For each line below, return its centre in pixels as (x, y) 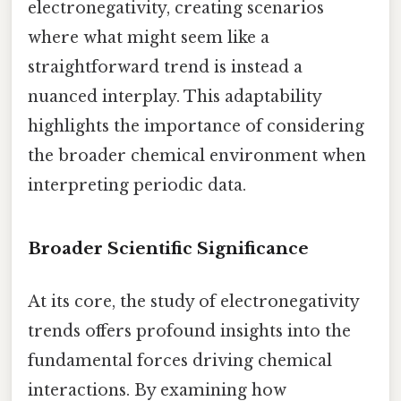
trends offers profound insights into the (189, 332)
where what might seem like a (149, 38)
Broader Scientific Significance (168, 248)
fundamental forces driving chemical (180, 361)
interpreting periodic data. (137, 186)
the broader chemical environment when (197, 156)
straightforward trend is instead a (165, 68)
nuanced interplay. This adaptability (175, 97)
